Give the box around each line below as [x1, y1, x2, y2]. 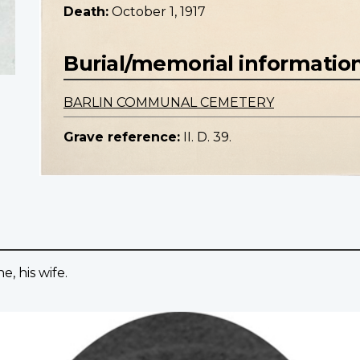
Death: [63, 4, 108, 20]
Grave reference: [63, 129, 180, 145]
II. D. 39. [183, 129, 231, 145]
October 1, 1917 [112, 4, 206, 20]
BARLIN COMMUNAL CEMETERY [63, 95, 274, 111]
